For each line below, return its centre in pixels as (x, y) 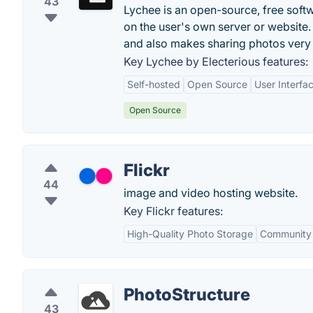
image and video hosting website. (211, 193)
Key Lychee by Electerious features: (216, 61)
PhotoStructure (187, 294)
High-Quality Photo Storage (190, 234)
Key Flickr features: (173, 211)
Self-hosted (154, 84)
